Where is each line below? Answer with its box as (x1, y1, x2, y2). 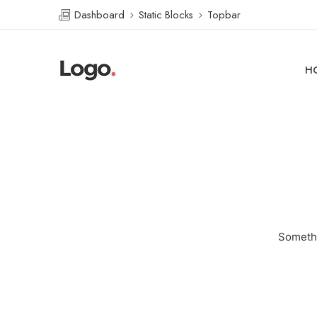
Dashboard (71, 6, 125, 22)
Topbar (207, 6, 241, 22)
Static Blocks (139, 6, 193, 22)
